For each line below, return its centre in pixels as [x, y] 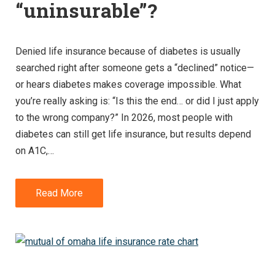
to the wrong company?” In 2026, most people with [124, 117]
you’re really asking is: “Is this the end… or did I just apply [137, 101]
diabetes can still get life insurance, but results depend [133, 134]
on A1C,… [35, 150]
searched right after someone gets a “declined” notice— [135, 68]
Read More [59, 193]
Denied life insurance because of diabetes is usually [128, 51]
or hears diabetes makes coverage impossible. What [128, 84]
